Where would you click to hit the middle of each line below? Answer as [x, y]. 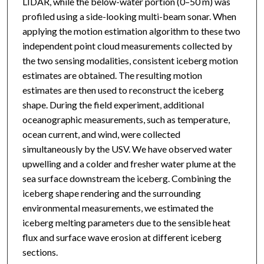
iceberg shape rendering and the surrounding [111, 193]
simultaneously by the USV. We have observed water [127, 149]
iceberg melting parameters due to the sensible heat [126, 223]
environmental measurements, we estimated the [118, 208]
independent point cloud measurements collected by [127, 46]
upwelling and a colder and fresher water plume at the [129, 164]
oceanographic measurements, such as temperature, [126, 120]
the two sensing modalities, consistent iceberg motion [130, 61]
